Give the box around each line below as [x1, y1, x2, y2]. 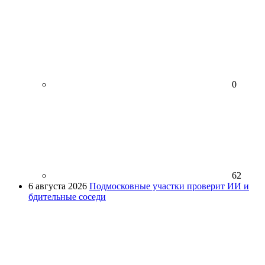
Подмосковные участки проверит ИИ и [89, 180, 249, 191]
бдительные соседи [28, 191, 106, 202]
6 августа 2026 [28, 180, 87, 191]
